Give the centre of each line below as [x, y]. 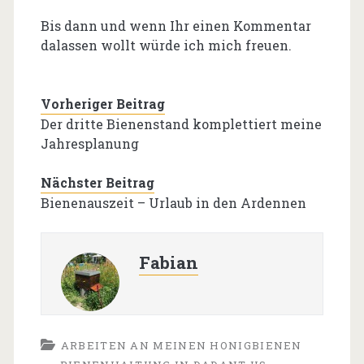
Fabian [168, 263]
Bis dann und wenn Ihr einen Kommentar [175, 26]
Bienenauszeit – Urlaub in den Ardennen [173, 203]
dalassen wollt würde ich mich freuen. [166, 45]
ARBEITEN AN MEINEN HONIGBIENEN [181, 346]
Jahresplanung [89, 144]
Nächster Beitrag [97, 183]
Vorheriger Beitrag [102, 104]
